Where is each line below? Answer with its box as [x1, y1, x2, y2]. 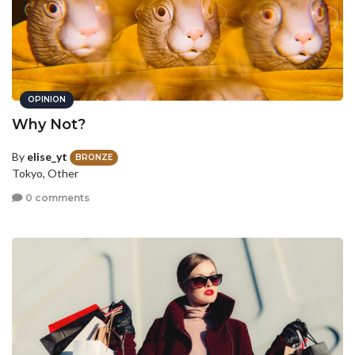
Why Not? [12, 115, 86, 133]
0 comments [23, 192, 90, 204]
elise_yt [27, 149, 67, 163]
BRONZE [75, 152, 113, 163]
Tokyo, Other [12, 166, 78, 181]
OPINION [28, 94, 66, 105]
